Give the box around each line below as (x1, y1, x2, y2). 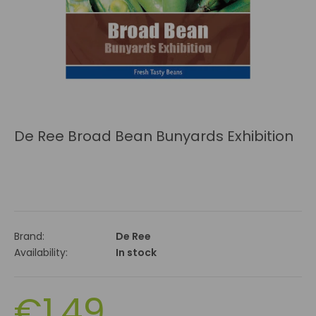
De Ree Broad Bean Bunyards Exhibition (14, 126, 293, 147)
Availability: (14, 245, 68, 260)
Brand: (14, 229, 44, 244)
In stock (116, 245, 157, 260)
